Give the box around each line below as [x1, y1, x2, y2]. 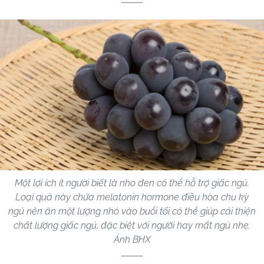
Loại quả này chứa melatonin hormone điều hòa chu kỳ [15, 192, 249, 203]
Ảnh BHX [113, 234, 151, 246]
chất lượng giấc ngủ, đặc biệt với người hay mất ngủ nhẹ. [14, 220, 250, 232]
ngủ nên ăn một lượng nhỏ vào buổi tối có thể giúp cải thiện [8, 206, 256, 217]
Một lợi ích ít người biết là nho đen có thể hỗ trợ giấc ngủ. [15, 177, 249, 189]
